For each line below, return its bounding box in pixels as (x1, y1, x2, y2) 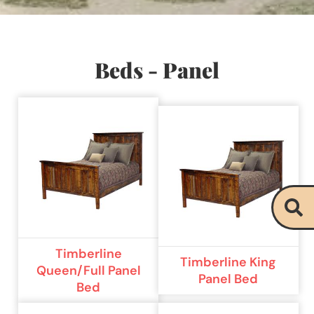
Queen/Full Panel (36, 261, 141, 279)
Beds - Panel (95, 55, 219, 85)
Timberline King (180, 253, 277, 271)
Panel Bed (198, 270, 259, 287)
